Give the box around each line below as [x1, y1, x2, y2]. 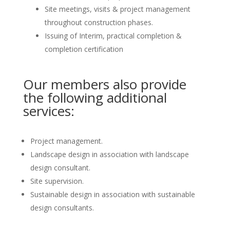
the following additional [23, 88, 167, 107]
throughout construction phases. [44, 17, 153, 27]
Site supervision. [30, 176, 84, 186]
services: [23, 101, 74, 120]
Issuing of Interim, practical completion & [44, 30, 182, 41]
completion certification [44, 44, 123, 54]
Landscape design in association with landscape [30, 149, 189, 159]
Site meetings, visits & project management [44, 4, 190, 14]
